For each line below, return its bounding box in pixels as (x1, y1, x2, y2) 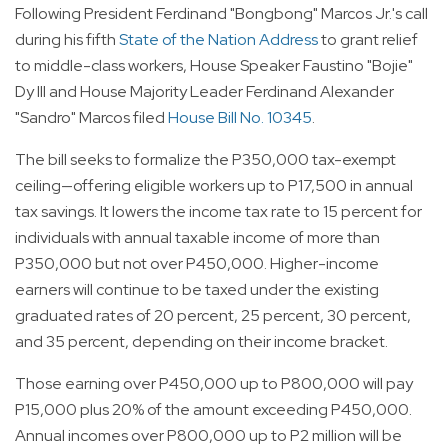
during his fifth (15, 29, 119, 51)
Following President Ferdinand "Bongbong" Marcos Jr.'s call (15, 3, 428, 25)
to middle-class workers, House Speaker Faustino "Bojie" (15, 55, 413, 77)
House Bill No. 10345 (168, 107, 312, 129)
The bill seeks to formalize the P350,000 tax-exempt (15, 149, 396, 171)
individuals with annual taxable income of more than (15, 227, 380, 249)
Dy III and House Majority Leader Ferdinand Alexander (15, 81, 394, 103)
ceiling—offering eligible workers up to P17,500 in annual (15, 175, 413, 197)
